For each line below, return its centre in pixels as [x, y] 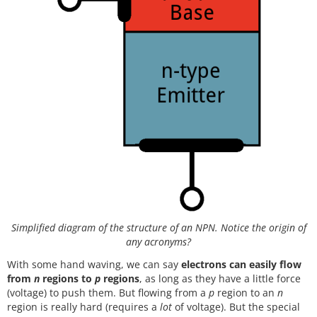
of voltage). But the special [236, 307]
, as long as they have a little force [220, 279]
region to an [246, 293]
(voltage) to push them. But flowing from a [108, 293]
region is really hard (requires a [83, 307]
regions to [67, 279]
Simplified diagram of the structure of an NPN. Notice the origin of [158, 227]
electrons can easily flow [241, 265]
